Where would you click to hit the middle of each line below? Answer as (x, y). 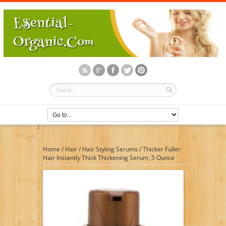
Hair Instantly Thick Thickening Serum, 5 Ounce (108, 157)
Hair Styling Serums (110, 149)
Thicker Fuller (161, 149)
